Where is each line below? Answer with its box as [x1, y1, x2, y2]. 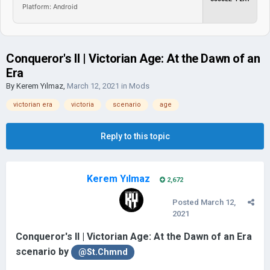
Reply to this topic [100, 131, 170, 141]
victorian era [13, 101, 52, 108]
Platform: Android [22, 2, 78, 11]
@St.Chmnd [78, 247, 128, 257]
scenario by [16, 246, 71, 257]
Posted [172, 198, 201, 207]
